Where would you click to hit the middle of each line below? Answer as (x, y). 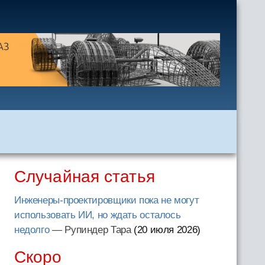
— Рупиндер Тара (90, 230)
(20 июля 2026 (166, 230)
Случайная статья (84, 177)
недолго (32, 230)
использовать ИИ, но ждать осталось (97, 215)
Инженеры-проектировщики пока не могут (106, 200)
